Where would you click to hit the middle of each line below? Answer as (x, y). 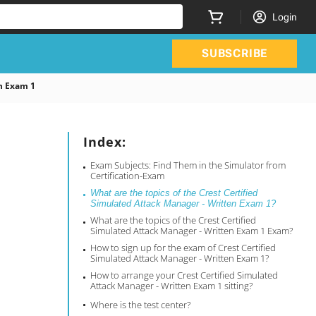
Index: (105, 142)
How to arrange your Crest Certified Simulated (184, 275)
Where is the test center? (141, 305)
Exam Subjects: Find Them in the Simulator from (188, 165)
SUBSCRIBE (235, 53)
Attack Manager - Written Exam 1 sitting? (172, 286)
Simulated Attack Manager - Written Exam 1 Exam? (192, 231)
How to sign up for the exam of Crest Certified (183, 248)
